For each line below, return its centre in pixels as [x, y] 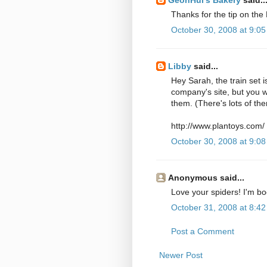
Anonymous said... [206, 177]
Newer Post [181, 255]
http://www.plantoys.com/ [218, 125]
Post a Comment [203, 231]
